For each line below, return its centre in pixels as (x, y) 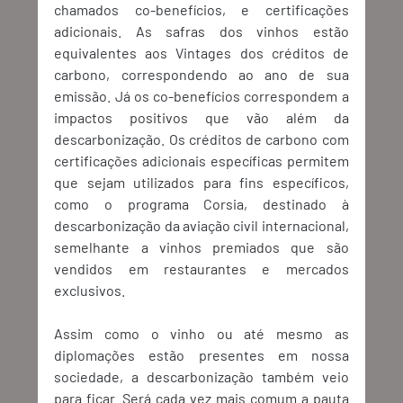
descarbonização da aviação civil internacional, (201, 226)
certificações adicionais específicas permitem (201, 161)
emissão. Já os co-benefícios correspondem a (201, 96)
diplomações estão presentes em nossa (201, 355)
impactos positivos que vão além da (201, 118)
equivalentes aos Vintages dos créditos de (201, 53)
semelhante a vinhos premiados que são (201, 247)
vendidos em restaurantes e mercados (201, 269)
